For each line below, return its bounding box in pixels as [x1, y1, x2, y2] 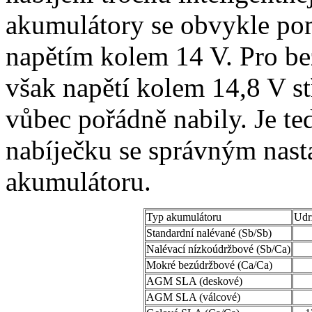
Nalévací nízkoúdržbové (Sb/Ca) [146, 242, 290, 255]
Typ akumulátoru [146, 210, 221, 223]
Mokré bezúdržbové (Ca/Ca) [146, 258, 272, 271]
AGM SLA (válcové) [146, 290, 240, 303]
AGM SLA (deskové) [146, 274, 242, 287]
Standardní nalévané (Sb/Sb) [146, 226, 272, 239]
